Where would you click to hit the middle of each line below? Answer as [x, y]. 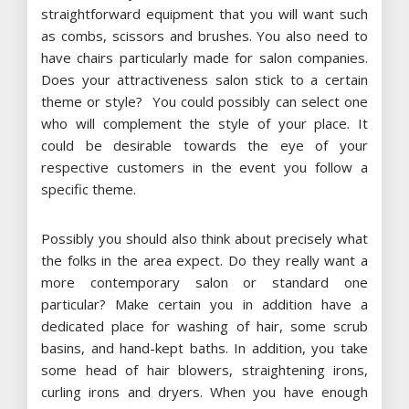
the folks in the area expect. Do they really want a [204, 260]
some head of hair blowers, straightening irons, [204, 369]
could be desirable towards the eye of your [204, 145]
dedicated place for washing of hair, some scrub [204, 325]
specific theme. [89, 189]
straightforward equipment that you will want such [204, 13]
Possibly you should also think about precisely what [204, 238]
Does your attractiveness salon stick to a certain [204, 79]
